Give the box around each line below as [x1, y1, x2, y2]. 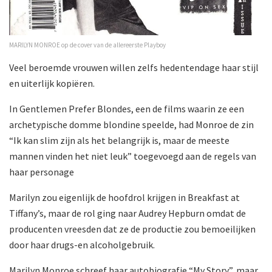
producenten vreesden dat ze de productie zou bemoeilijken [9, 222, 256, 235]
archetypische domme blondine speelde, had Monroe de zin [9, 118, 254, 131]
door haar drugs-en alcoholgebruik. [9, 238, 155, 251]
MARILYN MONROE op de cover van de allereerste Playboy [9, 40, 166, 49]
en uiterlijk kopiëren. [9, 76, 95, 89]
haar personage [9, 165, 74, 178]
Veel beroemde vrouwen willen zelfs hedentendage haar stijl [9, 61, 259, 73]
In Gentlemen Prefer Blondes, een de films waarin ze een [9, 102, 244, 115]
